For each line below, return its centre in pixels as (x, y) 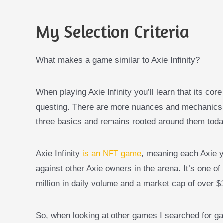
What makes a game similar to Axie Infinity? (118, 60)
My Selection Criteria (112, 31)
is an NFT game (112, 153)
